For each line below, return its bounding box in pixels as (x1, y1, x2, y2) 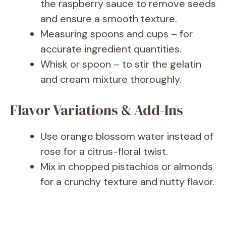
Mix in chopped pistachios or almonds (40, 160, 213, 174)
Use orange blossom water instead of (40, 130, 213, 143)
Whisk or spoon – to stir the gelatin (40, 58, 201, 71)
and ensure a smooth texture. (40, 12, 177, 26)
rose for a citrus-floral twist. (40, 145, 168, 158)
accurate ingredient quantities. (40, 42, 182, 56)
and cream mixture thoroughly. (40, 73, 182, 86)
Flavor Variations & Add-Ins (10, 100, 183, 120)
